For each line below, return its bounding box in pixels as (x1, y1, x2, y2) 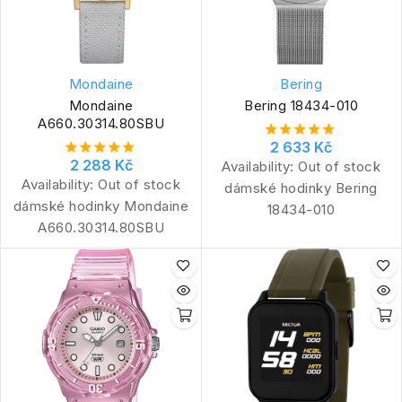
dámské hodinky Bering (224, 179, 378, 197)
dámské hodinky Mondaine (13, 197, 189, 214)
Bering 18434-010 (244, 96, 358, 114)
